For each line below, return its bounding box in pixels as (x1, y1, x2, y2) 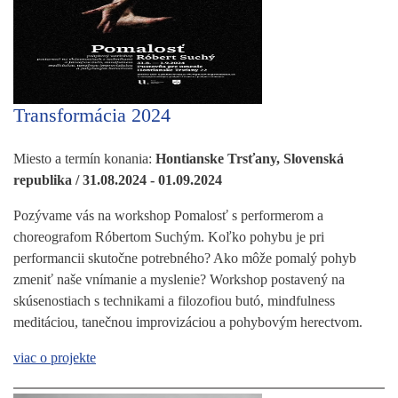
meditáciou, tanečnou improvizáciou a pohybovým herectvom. (13, 314, 362, 330)
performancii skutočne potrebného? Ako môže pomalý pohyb (13, 250, 356, 266)
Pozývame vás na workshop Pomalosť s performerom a (13, 207, 323, 223)
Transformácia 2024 (13, 103, 171, 126)
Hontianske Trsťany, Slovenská (155, 150, 344, 166)
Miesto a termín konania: (13, 150, 155, 166)
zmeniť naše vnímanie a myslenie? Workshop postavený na (13, 271, 345, 287)
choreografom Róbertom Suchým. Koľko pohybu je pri (13, 228, 324, 244)
